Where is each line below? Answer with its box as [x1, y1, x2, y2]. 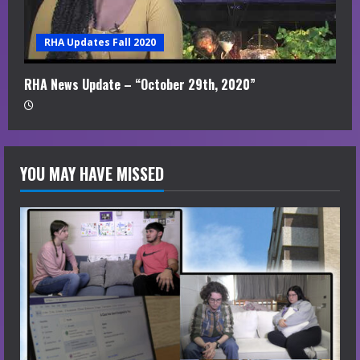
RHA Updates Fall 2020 [44, 35, 156, 50]
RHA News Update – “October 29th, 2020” [24, 75, 256, 95]
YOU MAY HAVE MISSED [20, 162, 164, 186]
